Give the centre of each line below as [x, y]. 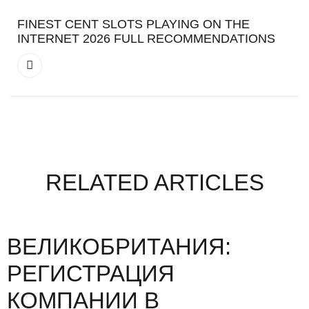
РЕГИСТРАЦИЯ [91, 273]
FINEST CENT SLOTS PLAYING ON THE [133, 24]
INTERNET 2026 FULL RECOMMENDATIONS [146, 38]
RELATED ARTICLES [154, 182]
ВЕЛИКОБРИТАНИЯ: [119, 246]
